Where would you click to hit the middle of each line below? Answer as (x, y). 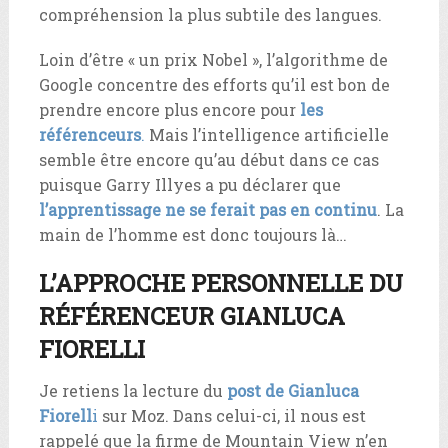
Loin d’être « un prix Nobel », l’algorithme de (213, 59)
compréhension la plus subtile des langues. (210, 14)
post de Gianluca (292, 390)
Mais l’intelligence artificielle (266, 134)
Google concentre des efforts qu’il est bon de (214, 84)
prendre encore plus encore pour (169, 109)
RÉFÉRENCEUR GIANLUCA (191, 315)
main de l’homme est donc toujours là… (192, 234)
